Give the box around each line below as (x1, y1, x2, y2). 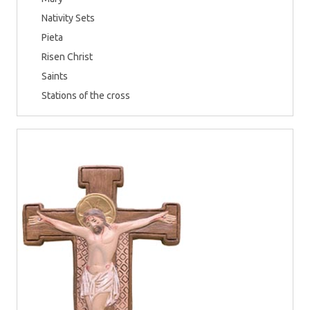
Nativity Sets (42, 12, 95, 24)
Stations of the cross (42, 90, 130, 101)
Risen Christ (42, 51, 93, 62)
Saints (42, 71, 68, 82)
